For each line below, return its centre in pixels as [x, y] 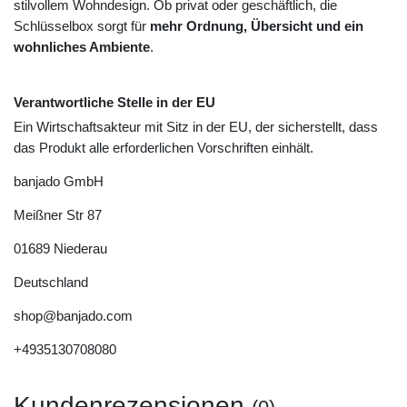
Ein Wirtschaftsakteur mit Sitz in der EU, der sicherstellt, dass [196, 127]
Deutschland [51, 283]
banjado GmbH [59, 182]
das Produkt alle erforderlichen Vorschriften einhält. [164, 148]
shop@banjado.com [73, 316]
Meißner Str [49, 215]
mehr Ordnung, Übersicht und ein [257, 26]
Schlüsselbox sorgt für [82, 26]
